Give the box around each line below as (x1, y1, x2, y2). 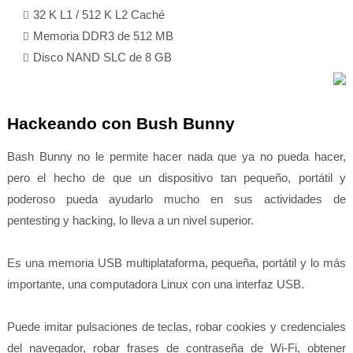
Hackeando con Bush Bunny (6, 114, 235, 132)
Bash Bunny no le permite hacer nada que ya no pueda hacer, (6, 150, 347, 163)
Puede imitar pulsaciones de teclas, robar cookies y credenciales (6, 320, 347, 333)
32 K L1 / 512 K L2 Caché (32, 8, 165, 21)
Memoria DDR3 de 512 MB (32, 29, 173, 43)
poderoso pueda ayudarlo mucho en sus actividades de (6, 192, 347, 206)
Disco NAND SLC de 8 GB (32, 50, 172, 64)
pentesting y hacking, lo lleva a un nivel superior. (6, 214, 254, 227)
